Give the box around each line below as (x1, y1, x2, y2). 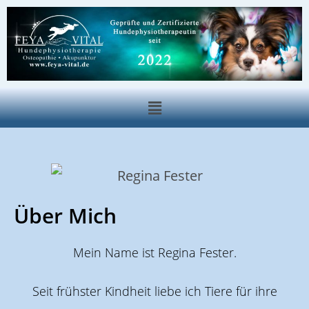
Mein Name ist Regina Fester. (72, 244, 237, 261)
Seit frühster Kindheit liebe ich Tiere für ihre (32, 283, 277, 300)
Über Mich (14, 201, 117, 230)
